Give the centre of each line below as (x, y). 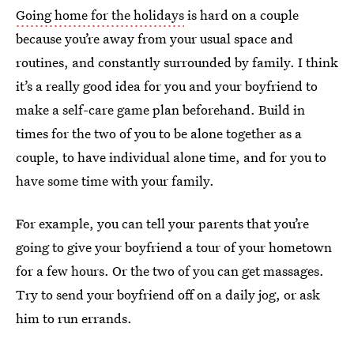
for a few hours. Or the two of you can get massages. (170, 271)
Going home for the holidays (100, 15)
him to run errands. (74, 318)
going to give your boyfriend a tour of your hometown (174, 247)
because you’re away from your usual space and (154, 39)
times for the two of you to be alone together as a (159, 134)
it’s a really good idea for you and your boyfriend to (167, 86)
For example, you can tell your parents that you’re (162, 224)
